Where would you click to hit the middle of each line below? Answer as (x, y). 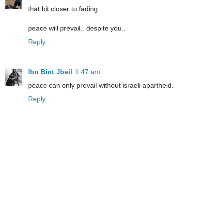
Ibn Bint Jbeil (50, 72)
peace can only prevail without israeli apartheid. (101, 85)
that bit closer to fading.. (65, 9)
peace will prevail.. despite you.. (77, 28)
